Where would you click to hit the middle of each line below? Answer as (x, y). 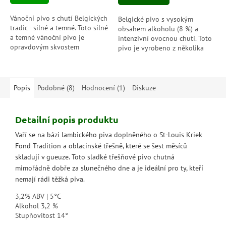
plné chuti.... (137, 77)
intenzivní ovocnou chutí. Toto (165, 39)
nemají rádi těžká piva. (50, 179)
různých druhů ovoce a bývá (162, 58)
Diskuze (144, 88)
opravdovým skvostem (45, 47)
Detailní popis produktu (67, 119)
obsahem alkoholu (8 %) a (158, 29)
